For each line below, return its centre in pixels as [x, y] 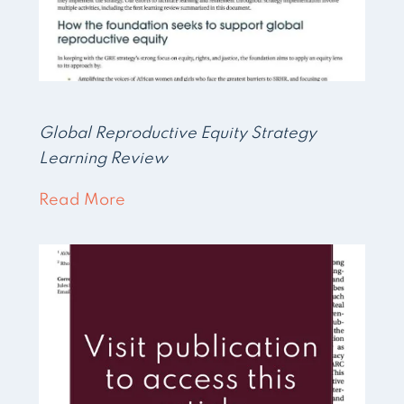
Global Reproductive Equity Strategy [178, 133]
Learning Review [104, 158]
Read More [83, 200]
